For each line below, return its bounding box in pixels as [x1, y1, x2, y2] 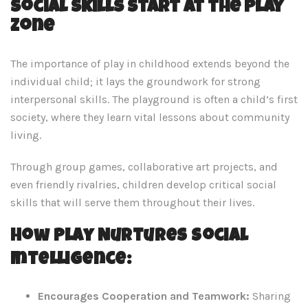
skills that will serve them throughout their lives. [10, 196, 254, 209]
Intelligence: [10, 252, 132, 269]
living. [10, 129, 41, 142]
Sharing [250, 289, 291, 302]
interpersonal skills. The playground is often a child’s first [10, 93, 298, 106]
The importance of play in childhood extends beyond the [10, 57, 289, 70]
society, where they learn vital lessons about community [10, 111, 289, 124]
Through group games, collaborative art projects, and [10, 160, 278, 173]
